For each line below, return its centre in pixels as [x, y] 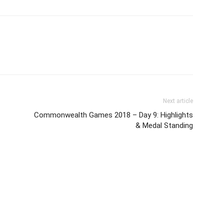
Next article [178, 101]
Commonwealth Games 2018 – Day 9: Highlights [113, 115]
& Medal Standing [164, 125]
